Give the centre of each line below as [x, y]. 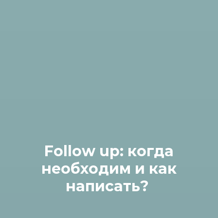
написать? [109, 186]
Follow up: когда [109, 151]
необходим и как [109, 168]
